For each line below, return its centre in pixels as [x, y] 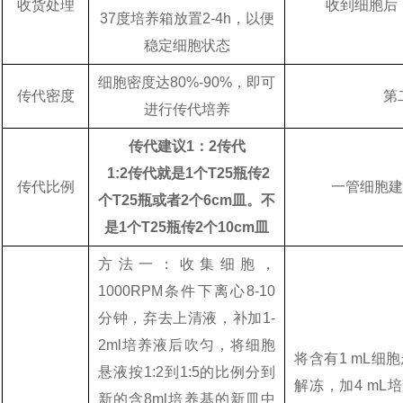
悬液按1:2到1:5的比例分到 [187, 372]
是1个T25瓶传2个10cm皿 [187, 227]
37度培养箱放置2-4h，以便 [187, 18]
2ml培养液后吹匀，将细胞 [187, 345]
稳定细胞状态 [187, 45]
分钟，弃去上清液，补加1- [187, 318]
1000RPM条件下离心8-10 [187, 291]
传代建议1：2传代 [187, 146]
